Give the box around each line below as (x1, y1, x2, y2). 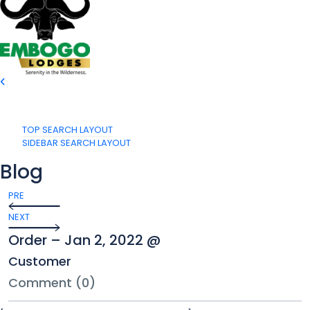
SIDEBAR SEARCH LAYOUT (22, 136, 131, 149)
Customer (8, 252, 71, 270)
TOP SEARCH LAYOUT (22, 122, 113, 136)
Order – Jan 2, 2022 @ (8, 230, 161, 250)
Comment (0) (8, 273, 95, 291)
